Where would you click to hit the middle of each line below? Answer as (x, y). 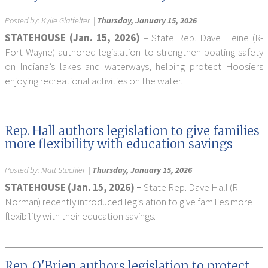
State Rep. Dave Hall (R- (191, 187)
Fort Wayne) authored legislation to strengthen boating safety (134, 52)
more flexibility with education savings (119, 144)
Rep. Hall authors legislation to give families (132, 131)
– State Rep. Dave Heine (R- (203, 38)
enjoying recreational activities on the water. (94, 81)
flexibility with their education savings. (80, 216)
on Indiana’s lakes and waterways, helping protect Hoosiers (134, 66)
